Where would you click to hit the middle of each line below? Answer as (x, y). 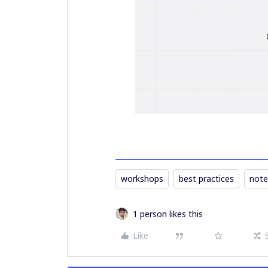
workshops (142, 178)
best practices (206, 178)
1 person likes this (168, 214)
